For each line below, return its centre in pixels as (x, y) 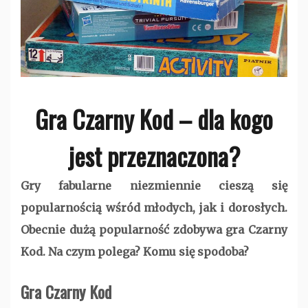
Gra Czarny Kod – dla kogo (154, 119)
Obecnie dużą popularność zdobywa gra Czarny (154, 230)
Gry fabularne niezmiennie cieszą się (154, 186)
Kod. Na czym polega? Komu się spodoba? (135, 252)
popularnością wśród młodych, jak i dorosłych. (154, 208)
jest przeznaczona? (154, 156)
